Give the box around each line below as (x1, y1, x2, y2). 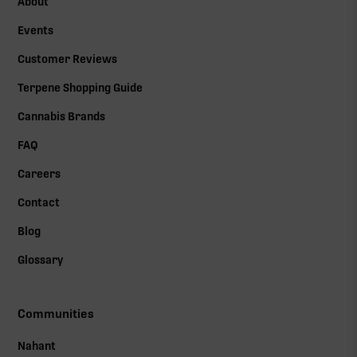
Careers (18, 167, 61, 181)
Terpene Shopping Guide (18, 81, 143, 95)
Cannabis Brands (18, 110, 106, 124)
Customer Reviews (18, 53, 118, 66)
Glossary (18, 253, 64, 267)
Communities (18, 307, 95, 322)
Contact (18, 196, 61, 210)
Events (18, 24, 54, 37)
